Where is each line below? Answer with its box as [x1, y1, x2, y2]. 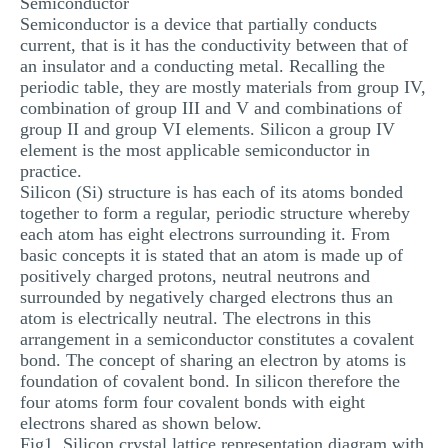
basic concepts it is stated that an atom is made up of [20, 245, 403, 265]
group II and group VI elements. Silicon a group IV [20, 119, 395, 139]
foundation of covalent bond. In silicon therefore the [20, 371, 400, 391]
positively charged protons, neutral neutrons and [20, 266, 370, 286]
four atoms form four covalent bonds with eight [20, 392, 365, 412]
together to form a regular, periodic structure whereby [20, 203, 410, 223]
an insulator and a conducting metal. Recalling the [20, 56, 385, 76]
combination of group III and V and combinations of [20, 98, 402, 118]
